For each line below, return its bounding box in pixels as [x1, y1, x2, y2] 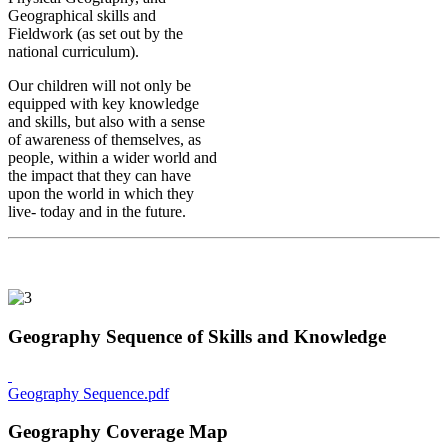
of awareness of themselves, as [8, 131, 201, 149]
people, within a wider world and [8, 149, 217, 167]
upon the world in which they [8, 185, 194, 203]
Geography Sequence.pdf [8, 384, 169, 402]
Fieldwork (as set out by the [8, 25, 183, 43]
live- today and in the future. [8, 203, 186, 221]
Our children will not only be [8, 77, 191, 95]
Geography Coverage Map [8, 421, 228, 443]
